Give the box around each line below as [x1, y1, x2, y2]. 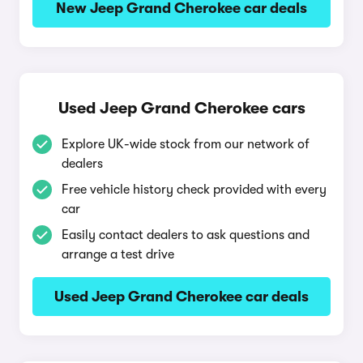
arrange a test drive [62, 247, 174, 262]
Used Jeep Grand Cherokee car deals [54, 288, 309, 305]
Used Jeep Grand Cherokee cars [58, 99, 305, 117]
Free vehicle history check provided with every [62, 182, 327, 197]
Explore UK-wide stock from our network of [62, 137, 310, 152]
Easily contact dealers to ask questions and [62, 228, 310, 242]
